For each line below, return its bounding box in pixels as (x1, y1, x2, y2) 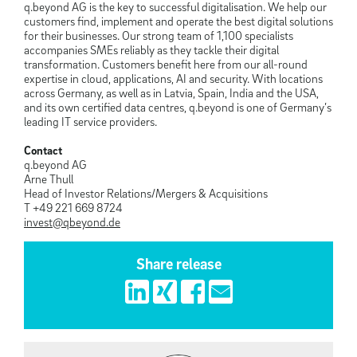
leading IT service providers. (24, 114, 157, 129)
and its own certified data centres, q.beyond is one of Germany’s (24, 100, 331, 115)
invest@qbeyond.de (24, 214, 120, 229)
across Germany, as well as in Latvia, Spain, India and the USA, (24, 85, 319, 100)
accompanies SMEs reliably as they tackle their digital (24, 42, 279, 57)
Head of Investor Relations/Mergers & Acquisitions (24, 186, 268, 201)
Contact (24, 143, 62, 158)
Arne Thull (24, 171, 73, 186)
